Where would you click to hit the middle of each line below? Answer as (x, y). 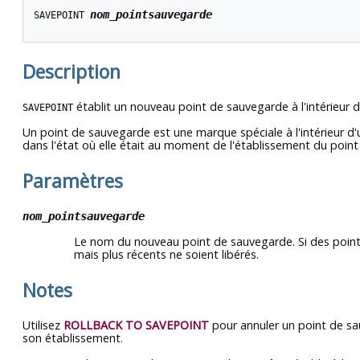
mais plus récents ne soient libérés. (166, 255)
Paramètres (73, 181)
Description (72, 71)
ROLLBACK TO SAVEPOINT (136, 325)
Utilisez (43, 325)
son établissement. (73, 338)
